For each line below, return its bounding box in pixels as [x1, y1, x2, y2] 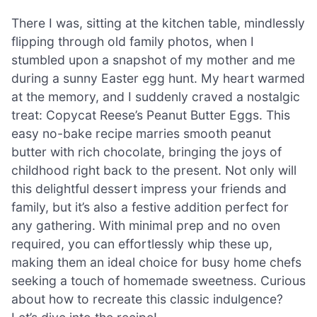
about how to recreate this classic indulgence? [11, 291, 283, 306]
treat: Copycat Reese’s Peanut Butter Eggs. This [11, 107, 290, 122]
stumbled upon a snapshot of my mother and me [11, 52, 295, 67]
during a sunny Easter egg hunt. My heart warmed [11, 70, 305, 86]
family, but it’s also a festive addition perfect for [11, 199, 289, 214]
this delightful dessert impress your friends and [11, 180, 287, 196]
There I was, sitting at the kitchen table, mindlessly [11, 15, 305, 30]
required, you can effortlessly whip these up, [11, 236, 272, 251]
